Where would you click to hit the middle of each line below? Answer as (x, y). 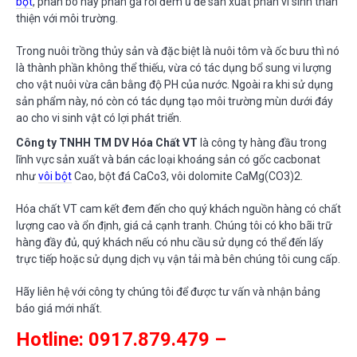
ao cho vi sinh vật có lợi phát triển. (99, 118)
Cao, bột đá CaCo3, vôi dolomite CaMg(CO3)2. (187, 176)
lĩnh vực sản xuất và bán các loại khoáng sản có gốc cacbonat (168, 159)
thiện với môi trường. (67, 18)
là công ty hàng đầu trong (262, 142)
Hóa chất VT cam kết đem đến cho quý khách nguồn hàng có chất (178, 208)
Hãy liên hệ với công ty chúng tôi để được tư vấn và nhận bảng (168, 291)
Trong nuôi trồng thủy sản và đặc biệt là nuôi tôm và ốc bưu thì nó (178, 51)
